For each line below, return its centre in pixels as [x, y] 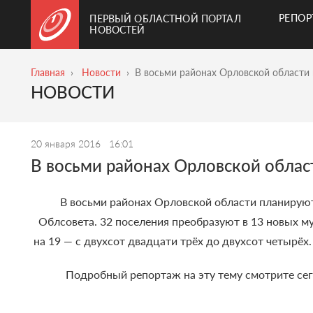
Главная [48, 72]
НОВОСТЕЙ [117, 30]
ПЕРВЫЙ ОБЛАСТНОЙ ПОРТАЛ [165, 19]
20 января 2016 [67, 144]
